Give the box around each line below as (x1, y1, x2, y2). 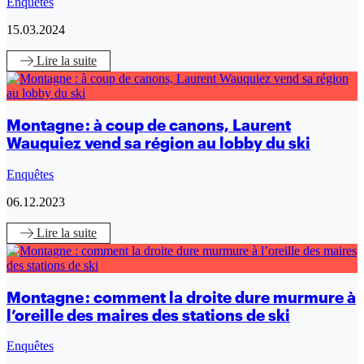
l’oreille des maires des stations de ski (6, 305, 290, 324)
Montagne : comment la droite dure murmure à (6, 288, 356, 306)
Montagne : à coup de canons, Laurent (6, 116, 291, 135)
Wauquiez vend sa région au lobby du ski (6, 134, 310, 153)
